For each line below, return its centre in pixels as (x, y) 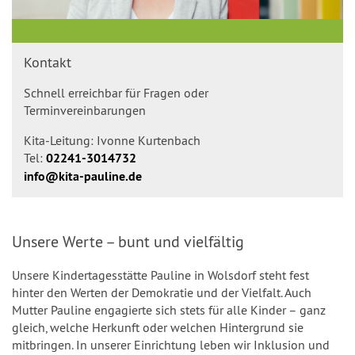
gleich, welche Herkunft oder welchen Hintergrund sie (158, 327)
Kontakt (48, 62)
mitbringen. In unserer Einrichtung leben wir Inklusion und (171, 345)
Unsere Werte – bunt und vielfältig (128, 241)
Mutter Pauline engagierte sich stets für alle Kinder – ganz (169, 310)
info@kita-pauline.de (83, 176)
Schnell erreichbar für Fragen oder (116, 93)
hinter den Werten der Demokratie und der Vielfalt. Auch (162, 292)
